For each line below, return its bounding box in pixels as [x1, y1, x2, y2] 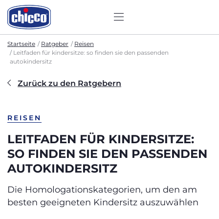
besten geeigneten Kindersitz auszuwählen [7, 197, 198, 208]
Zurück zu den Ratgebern [18, 79, 121, 88]
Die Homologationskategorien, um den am [7, 184, 197, 195]
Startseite [7, 40, 35, 47]
